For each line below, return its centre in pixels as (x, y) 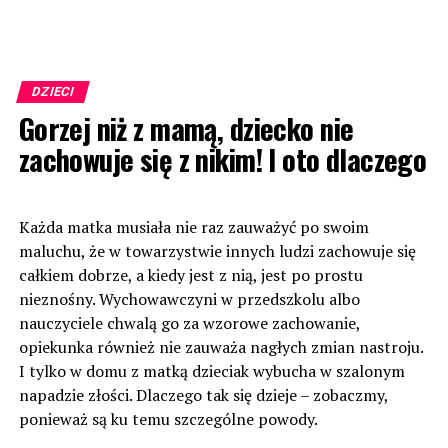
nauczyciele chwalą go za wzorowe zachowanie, (189, 323)
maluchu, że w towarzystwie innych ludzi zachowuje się (217, 251)
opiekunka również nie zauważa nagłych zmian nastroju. (220, 347)
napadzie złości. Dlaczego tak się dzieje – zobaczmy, (203, 395)
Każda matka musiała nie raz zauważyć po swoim (193, 227)
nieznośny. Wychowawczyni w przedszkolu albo (189, 299)
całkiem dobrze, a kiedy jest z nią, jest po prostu (190, 275)
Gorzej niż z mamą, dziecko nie (186, 128)
